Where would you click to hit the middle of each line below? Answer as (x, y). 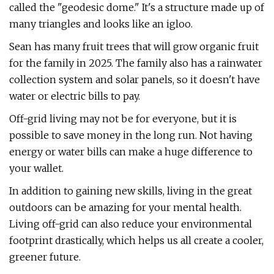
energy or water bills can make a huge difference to (131, 152)
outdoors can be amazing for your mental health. (125, 207)
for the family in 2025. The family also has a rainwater (136, 63)
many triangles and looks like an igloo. (101, 24)
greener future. (45, 257)
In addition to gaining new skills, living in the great (131, 191)
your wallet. (36, 168)
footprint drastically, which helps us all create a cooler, (136, 240)
